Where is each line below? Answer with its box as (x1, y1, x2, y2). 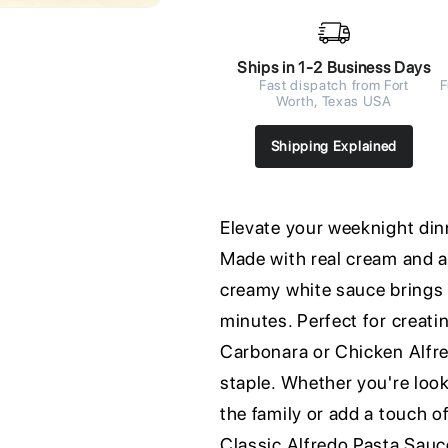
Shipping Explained (270, 137, 397, 154)
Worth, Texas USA (275, 92, 392, 109)
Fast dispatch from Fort (258, 76, 409, 93)
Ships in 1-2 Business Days (236, 57, 431, 77)
